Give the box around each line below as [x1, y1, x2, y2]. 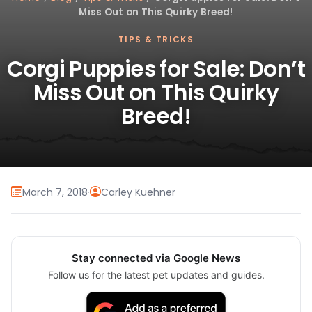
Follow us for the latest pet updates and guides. [47, 269, 265, 281]
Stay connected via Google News [72, 251, 240, 265]
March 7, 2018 [22, 185, 88, 199]
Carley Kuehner [101, 185, 175, 199]
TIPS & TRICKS [118, 33, 194, 46]
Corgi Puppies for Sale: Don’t [7, 54, 305, 85]
